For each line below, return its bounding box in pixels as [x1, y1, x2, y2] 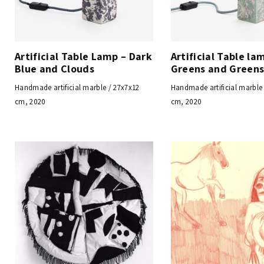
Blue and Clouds [15, 61, 94, 75]
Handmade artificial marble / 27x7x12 [15, 82, 140, 93]
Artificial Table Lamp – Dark [15, 49, 153, 63]
